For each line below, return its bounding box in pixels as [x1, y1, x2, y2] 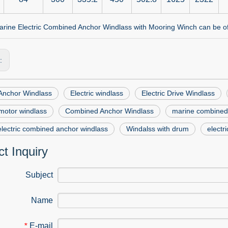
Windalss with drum [126, 125, 189, 133]
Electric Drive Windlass [141, 89, 215, 97]
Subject [25, 170, 53, 179]
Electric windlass [70, 89, 123, 97]
